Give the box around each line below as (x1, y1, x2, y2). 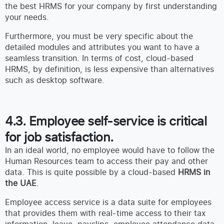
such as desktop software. (5, 74, 104, 86)
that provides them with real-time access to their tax (5, 207, 205, 219)
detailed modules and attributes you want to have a (5, 41, 199, 53)
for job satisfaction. (5, 128, 113, 145)
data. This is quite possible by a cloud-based (5, 166, 178, 178)
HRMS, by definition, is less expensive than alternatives (5, 63, 214, 75)
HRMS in (178, 166, 210, 178)
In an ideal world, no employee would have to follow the (5, 144, 214, 156)
